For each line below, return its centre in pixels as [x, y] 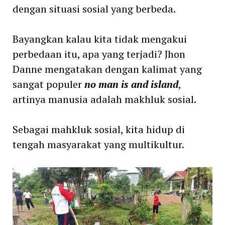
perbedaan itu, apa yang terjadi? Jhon [99, 54]
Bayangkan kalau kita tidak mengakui [99, 39]
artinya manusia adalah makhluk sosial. [104, 99]
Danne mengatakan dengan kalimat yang [107, 69]
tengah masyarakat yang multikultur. [98, 144]
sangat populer [47, 84]
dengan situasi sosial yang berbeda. [94, 9]
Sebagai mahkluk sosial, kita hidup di [98, 129]
